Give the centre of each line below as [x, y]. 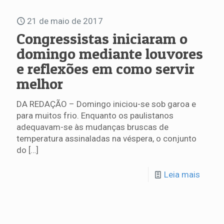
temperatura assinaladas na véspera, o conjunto [106, 139]
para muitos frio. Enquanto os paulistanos [95, 116]
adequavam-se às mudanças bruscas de [92, 127]
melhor [40, 84]
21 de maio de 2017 [65, 21]
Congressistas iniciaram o [102, 39]
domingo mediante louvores [110, 54]
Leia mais [182, 175]
